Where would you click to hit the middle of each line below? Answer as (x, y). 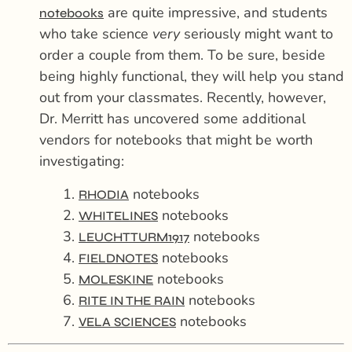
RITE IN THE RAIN (132, 300)
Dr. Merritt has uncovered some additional (172, 119)
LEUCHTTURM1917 (134, 236)
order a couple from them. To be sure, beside (182, 55)
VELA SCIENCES (127, 321)
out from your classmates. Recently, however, (183, 98)
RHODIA (104, 194)
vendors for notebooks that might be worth (176, 140)
